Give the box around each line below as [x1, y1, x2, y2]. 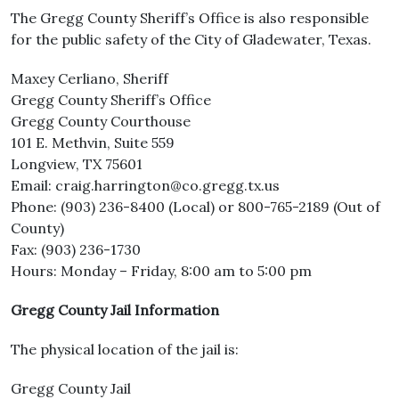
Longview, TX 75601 [11, 155, 142, 173]
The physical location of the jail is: [11, 340, 239, 358]
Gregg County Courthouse [11, 112, 191, 130]
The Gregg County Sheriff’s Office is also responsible [11, 9, 369, 27]
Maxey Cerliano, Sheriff [11, 69, 168, 87]
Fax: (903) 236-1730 [11, 240, 141, 258]
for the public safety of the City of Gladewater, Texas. [11, 30, 371, 48]
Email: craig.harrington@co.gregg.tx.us [11, 176, 280, 194]
